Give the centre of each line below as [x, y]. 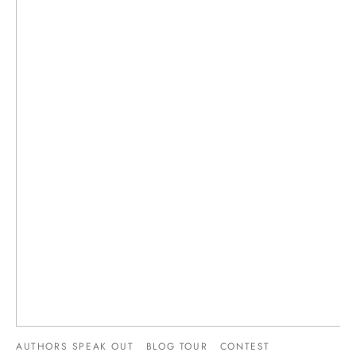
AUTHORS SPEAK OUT [75, 346]
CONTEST [245, 346]
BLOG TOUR [177, 346]
